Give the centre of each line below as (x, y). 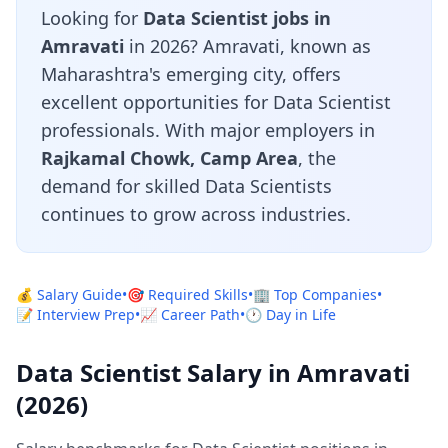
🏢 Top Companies (315, 294)
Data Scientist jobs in (237, 18)
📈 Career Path (190, 314)
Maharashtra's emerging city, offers (191, 74)
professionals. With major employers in (208, 130)
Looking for (92, 18)
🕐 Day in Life (290, 314)
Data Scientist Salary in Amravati (213, 372)
